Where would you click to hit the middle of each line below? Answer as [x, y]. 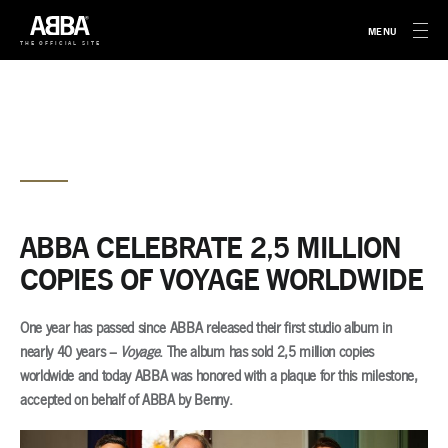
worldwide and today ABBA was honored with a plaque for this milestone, [219, 376]
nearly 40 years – [70, 352]
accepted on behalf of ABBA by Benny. [126, 400]
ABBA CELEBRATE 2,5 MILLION [210, 248]
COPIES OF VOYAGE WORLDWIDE [221, 280]
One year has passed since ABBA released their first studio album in [206, 328]
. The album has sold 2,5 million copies [266, 352]
